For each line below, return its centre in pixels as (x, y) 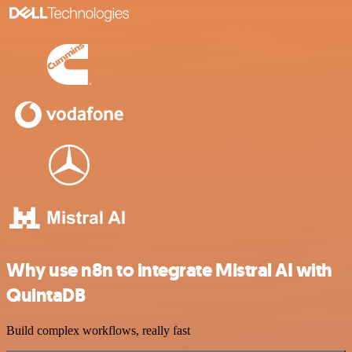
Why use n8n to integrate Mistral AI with (169, 270)
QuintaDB (46, 295)
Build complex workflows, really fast (98, 330)
